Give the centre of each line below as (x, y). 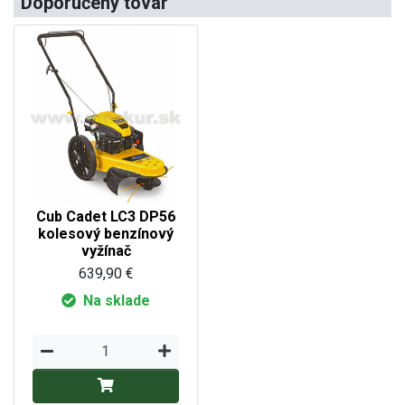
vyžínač (106, 250)
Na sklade (117, 300)
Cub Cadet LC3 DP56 (106, 216)
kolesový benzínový (106, 233)
